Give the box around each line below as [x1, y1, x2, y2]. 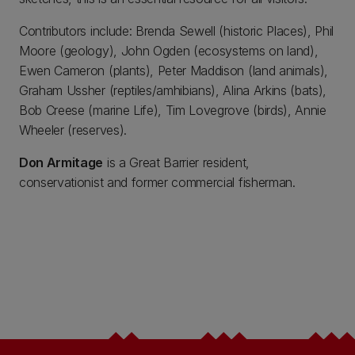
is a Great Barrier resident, [103, 155, 250, 170]
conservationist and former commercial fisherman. [19, 174, 296, 190]
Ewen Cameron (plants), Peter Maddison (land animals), [19, 63, 329, 78]
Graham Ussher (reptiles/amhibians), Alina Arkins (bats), [19, 82, 327, 98]
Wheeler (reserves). [19, 122, 127, 138]
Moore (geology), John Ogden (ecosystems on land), [19, 43, 319, 59]
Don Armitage [19, 155, 104, 170]
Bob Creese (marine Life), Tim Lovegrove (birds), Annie [19, 102, 326, 118]
